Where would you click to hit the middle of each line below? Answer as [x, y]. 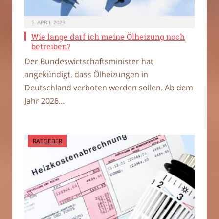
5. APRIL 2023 [48, 22]
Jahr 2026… [45, 100]
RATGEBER [47, 141]
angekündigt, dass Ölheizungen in [86, 74]
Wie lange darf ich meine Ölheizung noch [108, 36]
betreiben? [51, 46]
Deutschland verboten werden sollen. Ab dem [109, 87]
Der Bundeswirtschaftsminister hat [89, 61]
